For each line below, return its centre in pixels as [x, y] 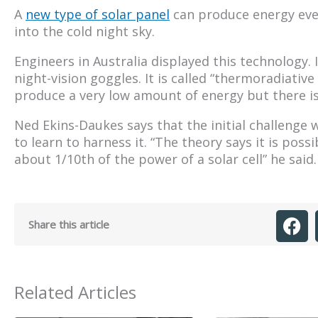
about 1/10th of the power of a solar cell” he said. [165, 159]
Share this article [69, 224]
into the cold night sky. [84, 31]
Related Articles [75, 292]
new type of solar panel [98, 14]
